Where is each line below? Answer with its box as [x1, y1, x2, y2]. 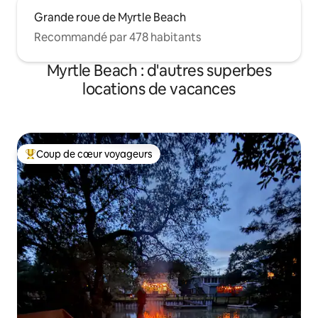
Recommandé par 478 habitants [34, 30, 201, 45]
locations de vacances [82, 79, 236, 100]
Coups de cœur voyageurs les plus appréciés [25, 153, 231, 167]
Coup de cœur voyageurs [36, 148, 153, 161]
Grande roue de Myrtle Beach [34, 10, 186, 26]
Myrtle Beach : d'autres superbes [46, 60, 272, 82]
